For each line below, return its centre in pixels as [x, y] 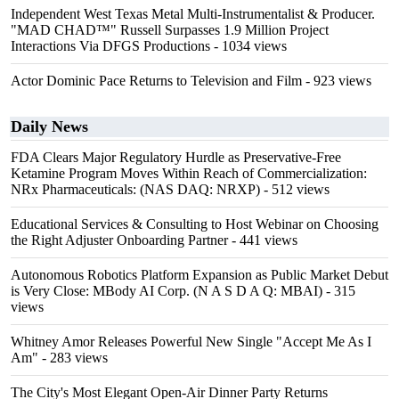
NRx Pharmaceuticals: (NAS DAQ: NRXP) [135, 189]
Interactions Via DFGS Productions [110, 46]
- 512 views [295, 189]
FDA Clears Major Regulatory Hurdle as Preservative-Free [176, 157]
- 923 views [337, 81]
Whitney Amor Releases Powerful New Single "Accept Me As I [191, 342]
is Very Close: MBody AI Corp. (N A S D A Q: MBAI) [167, 291]
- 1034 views [248, 46]
